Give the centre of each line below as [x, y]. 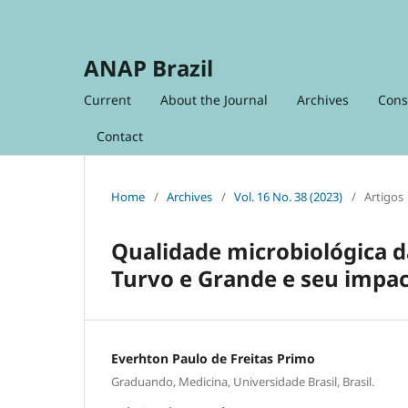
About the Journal [214, 99]
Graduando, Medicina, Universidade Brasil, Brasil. [243, 382]
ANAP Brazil [148, 68]
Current [107, 99]
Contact [120, 136]
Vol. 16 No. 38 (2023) [288, 196]
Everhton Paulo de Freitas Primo [213, 358]
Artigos [384, 196]
